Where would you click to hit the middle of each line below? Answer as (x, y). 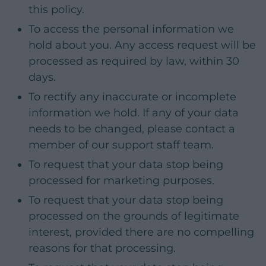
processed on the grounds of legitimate (134, 216)
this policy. (56, 10)
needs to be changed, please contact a (132, 129)
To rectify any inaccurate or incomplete (132, 97)
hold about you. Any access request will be (142, 45)
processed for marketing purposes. (121, 181)
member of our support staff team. (121, 145)
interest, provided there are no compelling (141, 232)
